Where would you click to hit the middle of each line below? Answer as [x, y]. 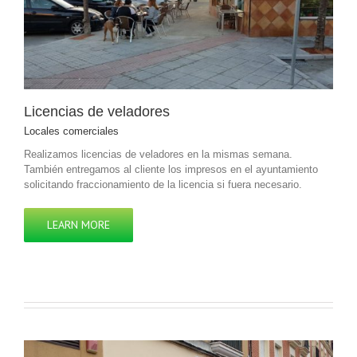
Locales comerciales [71, 131]
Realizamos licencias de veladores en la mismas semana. [158, 155]
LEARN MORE [78, 225]
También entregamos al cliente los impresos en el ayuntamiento [171, 170]
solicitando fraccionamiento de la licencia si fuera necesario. [163, 185]
